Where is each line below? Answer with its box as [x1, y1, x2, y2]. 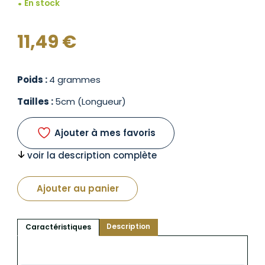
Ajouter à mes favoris [54, 127, 156, 140]
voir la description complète [27, 148, 157, 161]
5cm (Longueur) [55, 95, 126, 108]
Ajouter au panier [36, 182, 119, 195]
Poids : [17, 73, 49, 86]
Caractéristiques [25, 222, 91, 232]
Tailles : [17, 95, 55, 108]
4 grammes [49, 73, 101, 86]
